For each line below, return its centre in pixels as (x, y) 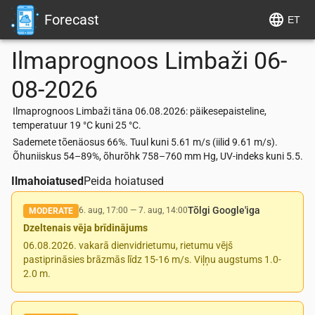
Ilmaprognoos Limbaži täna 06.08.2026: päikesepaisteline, (140, 111)
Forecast (72, 20)
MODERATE (51, 211)
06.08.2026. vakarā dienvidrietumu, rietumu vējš (128, 245)
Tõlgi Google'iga (224, 210)
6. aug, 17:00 (103, 210)
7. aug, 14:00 (163, 210)
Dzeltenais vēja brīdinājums (85, 228)
